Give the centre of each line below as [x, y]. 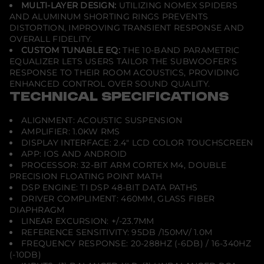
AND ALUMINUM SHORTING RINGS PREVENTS [109, 16]
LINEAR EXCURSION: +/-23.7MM [88, 221]
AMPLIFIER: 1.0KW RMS [71, 131]
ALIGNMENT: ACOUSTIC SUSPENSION [102, 120]
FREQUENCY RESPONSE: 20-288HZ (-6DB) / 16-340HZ [136, 243]
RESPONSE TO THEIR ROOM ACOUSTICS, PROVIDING [125, 72]
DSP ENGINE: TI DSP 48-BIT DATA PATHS [110, 187]
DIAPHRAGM [37, 210]
